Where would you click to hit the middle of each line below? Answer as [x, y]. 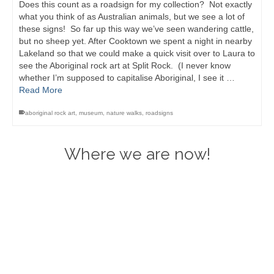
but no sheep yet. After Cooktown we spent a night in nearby [135, 41]
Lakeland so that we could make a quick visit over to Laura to [137, 54]
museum [91, 113]
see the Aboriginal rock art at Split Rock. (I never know [125, 66]
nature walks [124, 113]
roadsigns [159, 113]
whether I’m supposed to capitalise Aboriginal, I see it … [127, 78]
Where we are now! [137, 154]
